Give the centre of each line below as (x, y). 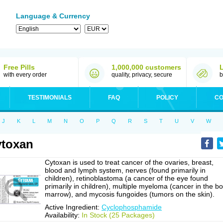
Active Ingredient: (73, 207)
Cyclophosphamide (132, 207)
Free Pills (19, 67)
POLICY (167, 98)
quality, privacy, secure (142, 75)
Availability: (63, 215)
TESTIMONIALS (50, 98)
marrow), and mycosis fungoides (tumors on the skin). (130, 194)
